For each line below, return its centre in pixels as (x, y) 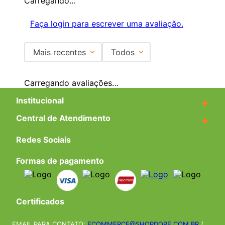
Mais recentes (60, 52)
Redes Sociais (43, 140)
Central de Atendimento (63, 118)
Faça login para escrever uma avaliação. (107, 23)
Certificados (40, 201)
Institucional (40, 100)
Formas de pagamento (60, 161)
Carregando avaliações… (71, 83)
